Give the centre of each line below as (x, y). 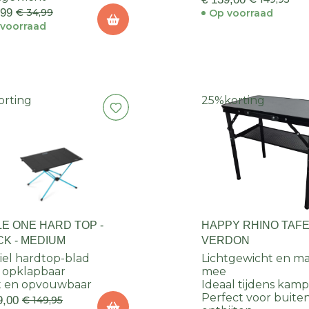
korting (245, 101)
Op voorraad (241, 13)
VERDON (226, 241)
